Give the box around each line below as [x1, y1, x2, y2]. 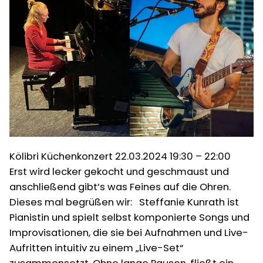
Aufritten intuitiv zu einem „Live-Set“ [9, 241, 183, 255]
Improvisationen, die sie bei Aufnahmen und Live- [9, 225, 248, 240]
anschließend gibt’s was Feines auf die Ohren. [9, 180, 231, 194]
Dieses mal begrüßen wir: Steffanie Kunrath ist [9, 195, 239, 209]
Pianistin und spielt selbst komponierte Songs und [9, 210, 249, 224]
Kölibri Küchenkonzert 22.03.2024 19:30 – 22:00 [9, 149, 235, 163]
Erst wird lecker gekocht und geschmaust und [9, 164, 229, 178]
